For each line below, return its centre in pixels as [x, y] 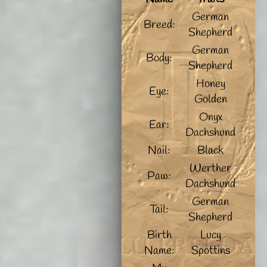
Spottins [210, 251]
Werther [211, 168]
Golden [210, 99]
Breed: [159, 25]
